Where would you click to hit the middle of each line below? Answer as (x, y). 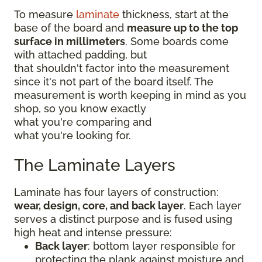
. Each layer (213, 205)
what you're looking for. (74, 135)
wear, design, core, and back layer (99, 205)
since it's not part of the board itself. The (114, 81)
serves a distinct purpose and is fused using (123, 219)
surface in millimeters (70, 41)
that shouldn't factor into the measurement (122, 68)
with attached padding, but (80, 54)
